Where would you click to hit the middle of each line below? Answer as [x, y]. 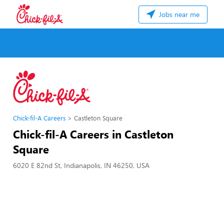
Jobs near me [178, 14]
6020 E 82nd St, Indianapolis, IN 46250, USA [81, 165]
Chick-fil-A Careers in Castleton [93, 134]
